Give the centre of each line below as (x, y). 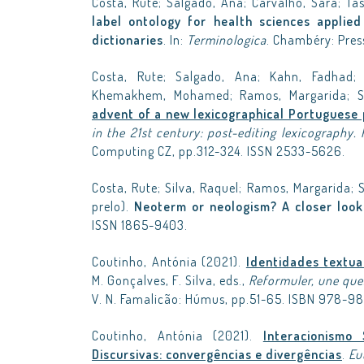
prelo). (113, 206)
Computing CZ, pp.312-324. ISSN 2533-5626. (219, 151)
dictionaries (128, 40)
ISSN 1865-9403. (140, 225)
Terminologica (227, 40)
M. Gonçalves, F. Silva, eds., (171, 280)
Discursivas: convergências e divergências (217, 354)
